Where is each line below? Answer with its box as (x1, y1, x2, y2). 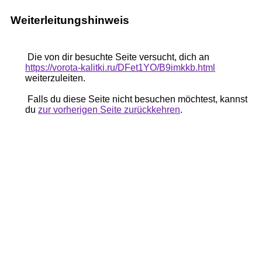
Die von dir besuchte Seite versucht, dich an (25, 52, 209, 62)
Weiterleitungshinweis (11, 14, 129, 26)
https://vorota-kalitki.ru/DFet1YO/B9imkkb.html (25, 63, 215, 73)
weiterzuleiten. (25, 73, 85, 83)
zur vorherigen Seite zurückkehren (38, 105, 180, 115)
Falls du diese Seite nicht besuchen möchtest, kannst (25, 94, 247, 104)
